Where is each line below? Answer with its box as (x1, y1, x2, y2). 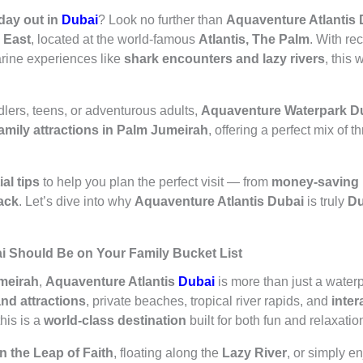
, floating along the (113, 346, 222, 361)
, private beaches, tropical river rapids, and (85, 294, 331, 309)
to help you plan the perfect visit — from (39, 175, 271, 190)
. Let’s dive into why (18, 194, 135, 209)
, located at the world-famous (30, 32, 199, 47)
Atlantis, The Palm (198, 32, 310, 47)
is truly (303, 194, 348, 209)
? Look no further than (97, 13, 226, 28)
